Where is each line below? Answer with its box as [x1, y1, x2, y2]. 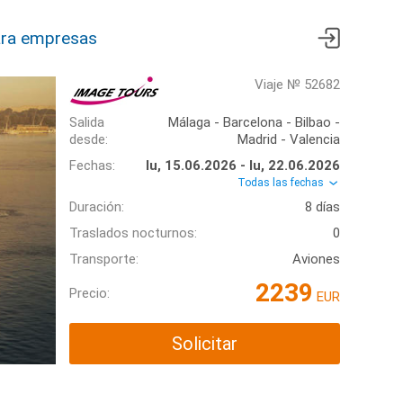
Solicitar [172, 333, 237, 355]
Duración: [69, 199, 124, 216]
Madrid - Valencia [237, 131, 340, 148]
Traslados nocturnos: [69, 225, 197, 242]
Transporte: [69, 251, 139, 268]
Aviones [292, 251, 340, 268]
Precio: [69, 284, 110, 301]
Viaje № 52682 [255, 76, 340, 93]
